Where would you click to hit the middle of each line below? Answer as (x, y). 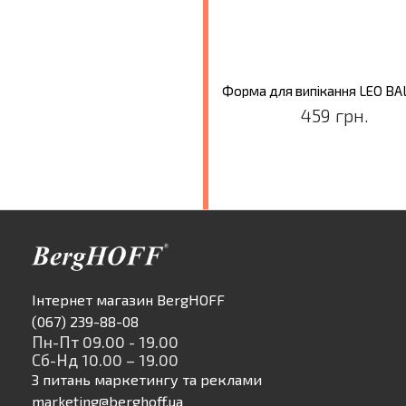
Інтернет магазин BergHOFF (128, 300)
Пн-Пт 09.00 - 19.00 (105, 342)
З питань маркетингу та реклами (147, 380)
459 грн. (334, 116)
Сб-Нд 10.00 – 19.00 (105, 360)
